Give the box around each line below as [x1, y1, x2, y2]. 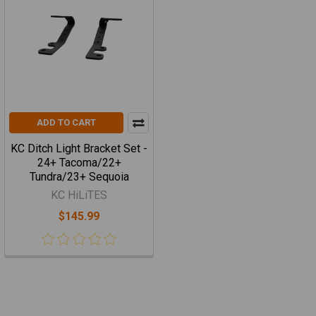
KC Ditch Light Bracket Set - [11, 142, 147, 155]
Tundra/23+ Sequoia [29, 170, 129, 183]
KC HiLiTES [51, 188, 107, 202]
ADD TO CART [37, 117, 96, 128]
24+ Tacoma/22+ [37, 156, 121, 169]
